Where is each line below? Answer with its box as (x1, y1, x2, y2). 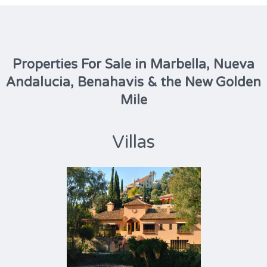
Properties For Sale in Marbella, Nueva (13, 57, 254, 72)
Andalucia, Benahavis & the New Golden (6, 74, 261, 90)
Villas (112, 131, 155, 153)
